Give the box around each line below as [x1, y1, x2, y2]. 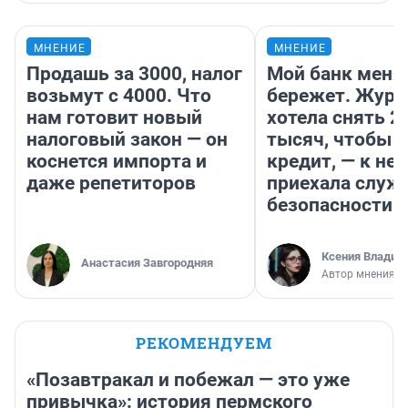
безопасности [267, 193, 393, 216]
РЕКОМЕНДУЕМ [136, 331, 272, 353]
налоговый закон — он [26, 127, 228, 150]
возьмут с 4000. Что [26, 84, 211, 107]
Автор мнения [321, 267, 395, 280]
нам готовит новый [26, 106, 202, 128]
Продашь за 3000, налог [26, 62, 242, 85]
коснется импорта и [26, 149, 207, 172]
